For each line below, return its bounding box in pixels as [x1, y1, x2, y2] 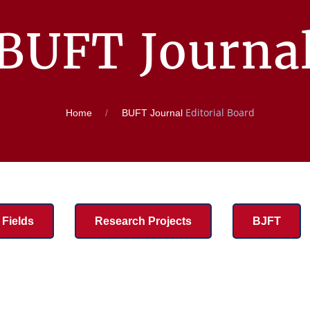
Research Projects [94, 215, 192, 227]
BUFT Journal [122, 107, 183, 118]
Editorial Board [183, 106, 255, 119]
